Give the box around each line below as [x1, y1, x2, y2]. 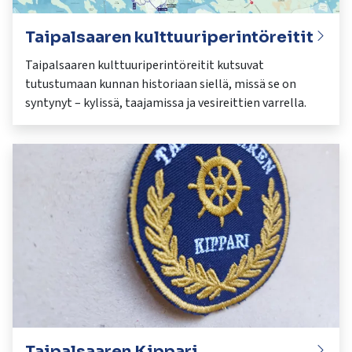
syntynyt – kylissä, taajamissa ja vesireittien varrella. [25, 93, 306, 112]
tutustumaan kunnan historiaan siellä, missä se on [25, 75, 296, 93]
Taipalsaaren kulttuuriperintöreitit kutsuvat [25, 56, 264, 74]
